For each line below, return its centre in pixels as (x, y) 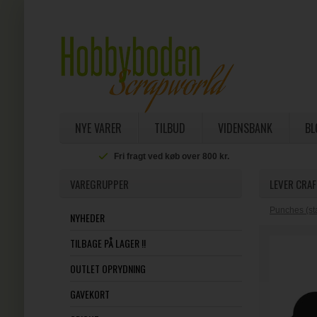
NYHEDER (87, 218)
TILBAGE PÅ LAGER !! (108, 243)
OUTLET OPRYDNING (108, 269)
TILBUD (169, 128)
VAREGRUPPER (99, 184)
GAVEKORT (90, 294)
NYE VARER (98, 128)
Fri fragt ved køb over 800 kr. (172, 156)
